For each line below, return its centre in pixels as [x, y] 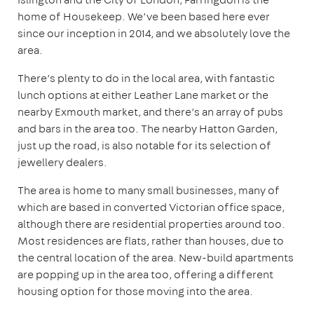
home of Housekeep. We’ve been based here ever [144, 16]
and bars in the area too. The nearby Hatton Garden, [148, 128]
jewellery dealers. [62, 162]
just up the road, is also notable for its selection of [144, 145]
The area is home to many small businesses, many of [149, 190]
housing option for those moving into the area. [135, 291]
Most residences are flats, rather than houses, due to [151, 240]
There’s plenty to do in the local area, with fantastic [146, 78]
